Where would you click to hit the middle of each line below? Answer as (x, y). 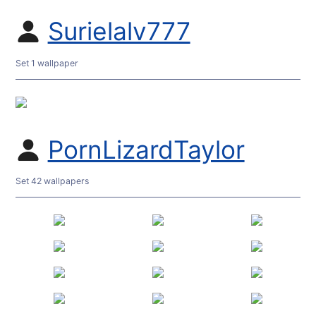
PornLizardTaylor (146, 150)
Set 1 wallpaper (47, 63)
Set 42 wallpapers (53, 181)
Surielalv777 (119, 32)
